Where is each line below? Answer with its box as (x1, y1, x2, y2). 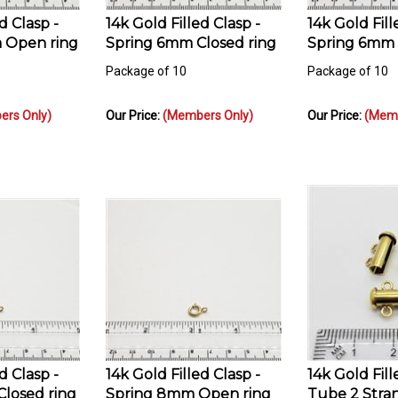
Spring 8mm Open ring (106, 378, 271, 395)
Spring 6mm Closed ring (106, 27, 276, 44)
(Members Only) (163, 100, 253, 115)
